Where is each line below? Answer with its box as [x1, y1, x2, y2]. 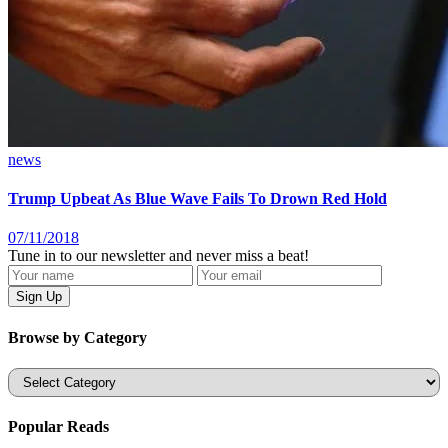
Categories [7, 366, 74, 384]
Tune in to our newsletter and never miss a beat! [8, 247, 309, 265]
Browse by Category [8, 328, 147, 346]
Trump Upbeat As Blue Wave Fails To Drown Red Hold [8, 190, 387, 208]
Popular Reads [8, 418, 109, 436]
